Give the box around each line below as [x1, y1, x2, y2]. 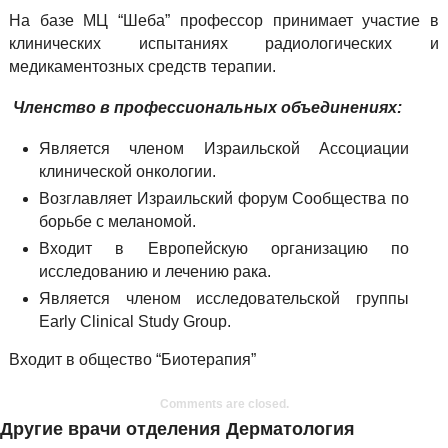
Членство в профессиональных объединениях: [12, 99, 402, 116]
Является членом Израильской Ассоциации [38, 140, 410, 157]
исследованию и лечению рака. [38, 263, 271, 280]
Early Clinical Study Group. [38, 313, 231, 330]
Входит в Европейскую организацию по [38, 240, 410, 257]
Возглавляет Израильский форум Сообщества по [38, 190, 410, 207]
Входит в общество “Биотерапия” [8, 351, 256, 368]
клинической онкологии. [38, 163, 216, 180]
